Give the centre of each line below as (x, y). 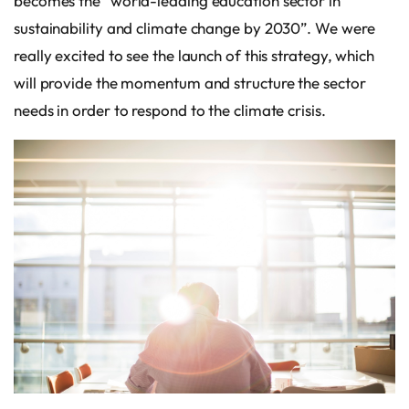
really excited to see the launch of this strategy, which (194, 55)
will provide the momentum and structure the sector (190, 82)
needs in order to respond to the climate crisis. (170, 110)
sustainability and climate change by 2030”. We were (194, 27)
